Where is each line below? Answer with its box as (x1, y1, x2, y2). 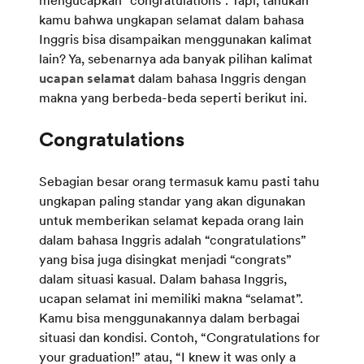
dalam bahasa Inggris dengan (135, 68, 306, 87)
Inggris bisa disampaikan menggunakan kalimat (39, 29, 312, 48)
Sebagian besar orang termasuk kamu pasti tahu (39, 171, 319, 190)
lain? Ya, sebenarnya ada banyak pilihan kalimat (39, 49, 313, 67)
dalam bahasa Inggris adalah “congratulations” (39, 230, 306, 249)
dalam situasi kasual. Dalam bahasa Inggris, (39, 269, 287, 288)
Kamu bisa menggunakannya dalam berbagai (39, 308, 300, 327)
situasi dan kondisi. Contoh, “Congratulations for (39, 327, 320, 346)
